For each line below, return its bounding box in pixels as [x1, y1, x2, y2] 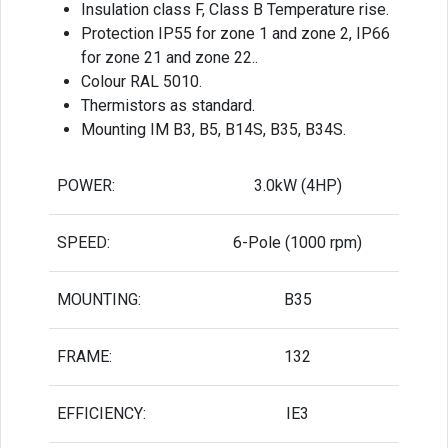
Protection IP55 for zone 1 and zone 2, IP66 [81, 23, 390, 43]
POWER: [57, 175, 115, 195]
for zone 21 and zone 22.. [81, 47, 258, 67]
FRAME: [57, 346, 112, 366]
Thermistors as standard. [81, 95, 255, 115]
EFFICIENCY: [57, 403, 146, 423]
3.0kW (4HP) [253, 175, 342, 195]
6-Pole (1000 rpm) [233, 232, 362, 252]
